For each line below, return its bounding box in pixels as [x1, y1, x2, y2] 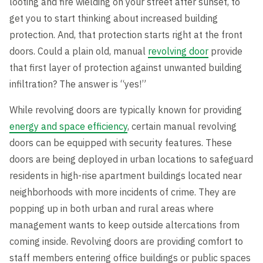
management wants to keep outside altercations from [9, 219, 240, 231]
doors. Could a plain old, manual [9, 45, 148, 58]
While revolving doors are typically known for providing [9, 104, 242, 116]
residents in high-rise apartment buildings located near [9, 170, 242, 182]
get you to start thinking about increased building [9, 12, 218, 25]
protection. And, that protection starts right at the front [9, 29, 242, 41]
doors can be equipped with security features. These [9, 137, 232, 149]
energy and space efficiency [9, 120, 127, 133]
